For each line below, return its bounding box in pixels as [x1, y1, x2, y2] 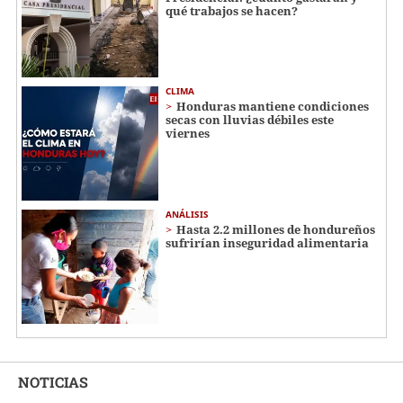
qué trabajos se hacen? [166, 2, 298, 19]
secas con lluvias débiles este [166, 112, 334, 129]
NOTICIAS [18, 372, 88, 391]
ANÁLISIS [166, 207, 209, 220]
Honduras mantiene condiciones [176, 98, 369, 115]
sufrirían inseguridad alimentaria [166, 234, 369, 251]
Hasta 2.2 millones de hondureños [176, 220, 375, 237]
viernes [166, 125, 210, 142]
